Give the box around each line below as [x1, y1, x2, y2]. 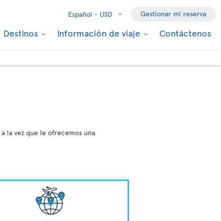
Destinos [3, 27, 40, 39]
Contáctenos [159, 27, 211, 39]
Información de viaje [57, 27, 143, 39]
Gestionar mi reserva [141, 9, 206, 18]
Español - [68, 9, 98, 19]
